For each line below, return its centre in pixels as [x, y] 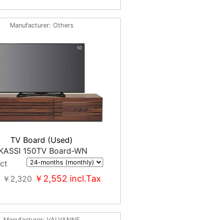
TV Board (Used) [42, 140]
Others [63, 25]
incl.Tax [84, 179]
